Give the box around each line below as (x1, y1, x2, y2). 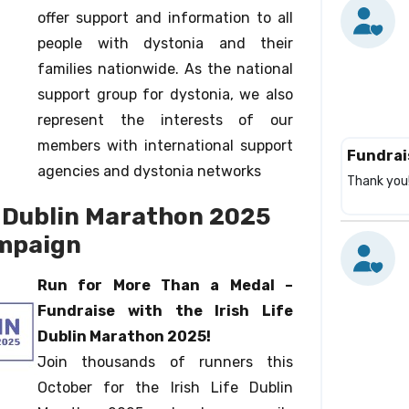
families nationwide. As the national (37, 60, 293, 78)
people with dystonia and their (37, 35, 293, 52)
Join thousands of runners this (37, 353, 293, 371)
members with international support (37, 137, 293, 154)
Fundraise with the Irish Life (37, 302, 293, 320)
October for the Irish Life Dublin (37, 379, 293, 396)
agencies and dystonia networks (37, 163, 261, 180)
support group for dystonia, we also (37, 86, 293, 103)
